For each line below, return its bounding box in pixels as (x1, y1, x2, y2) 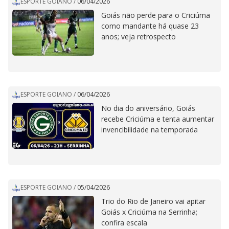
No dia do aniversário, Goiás (101, 103, 195, 113)
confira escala (101, 217, 147, 227)
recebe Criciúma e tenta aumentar (101, 113, 214, 124)
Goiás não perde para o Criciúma (101, 10, 210, 20)
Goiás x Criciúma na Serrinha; (101, 207, 197, 217)
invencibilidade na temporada (101, 124, 198, 134)
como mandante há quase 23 (101, 20, 199, 31)
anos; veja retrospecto (101, 31, 176, 41)
